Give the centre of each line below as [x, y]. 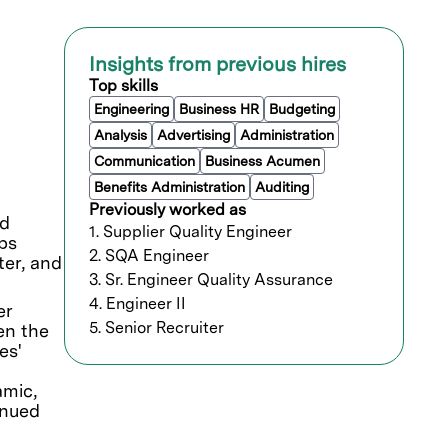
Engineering [131, 109]
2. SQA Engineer [149, 256]
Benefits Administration [169, 187]
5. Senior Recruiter [156, 328]
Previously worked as [167, 210]
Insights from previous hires [217, 64]
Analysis [120, 135]
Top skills [123, 86]
